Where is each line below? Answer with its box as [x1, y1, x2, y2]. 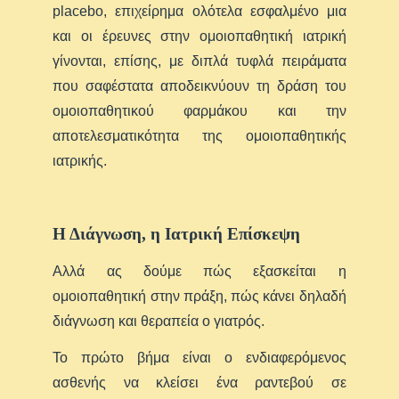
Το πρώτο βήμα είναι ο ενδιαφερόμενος [53, 349, 346, 365]
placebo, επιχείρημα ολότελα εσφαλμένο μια [53, 3, 346, 19]
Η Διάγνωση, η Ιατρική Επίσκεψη [53, 224, 301, 243]
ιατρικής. [53, 152, 108, 168]
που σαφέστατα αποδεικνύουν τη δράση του [53, 77, 346, 94]
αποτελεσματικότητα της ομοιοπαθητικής [53, 127, 346, 143]
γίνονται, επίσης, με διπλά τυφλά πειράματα [53, 53, 346, 69]
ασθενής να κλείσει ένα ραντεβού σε [53, 374, 346, 390]
